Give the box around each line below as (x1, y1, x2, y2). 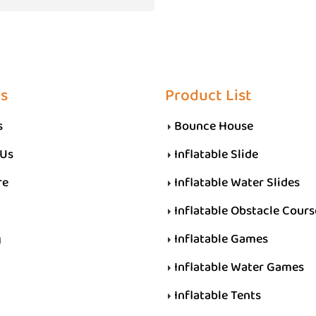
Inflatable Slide (174, 143, 258, 166)
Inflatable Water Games (174, 256, 304, 279)
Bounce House (174, 115, 253, 138)
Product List (165, 82, 252, 110)
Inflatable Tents (174, 284, 261, 307)
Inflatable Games (174, 228, 268, 250)
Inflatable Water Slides (174, 171, 300, 194)
